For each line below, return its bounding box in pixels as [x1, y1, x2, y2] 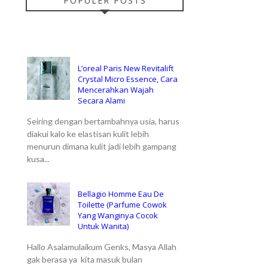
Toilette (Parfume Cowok [78, 199, 167, 210]
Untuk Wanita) [78, 220, 129, 232]
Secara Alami [78, 95, 125, 106]
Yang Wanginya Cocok [78, 209, 158, 221]
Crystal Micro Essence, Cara [78, 73, 178, 84]
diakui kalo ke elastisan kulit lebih [27, 129, 149, 139]
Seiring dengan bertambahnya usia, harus [27, 116, 179, 127]
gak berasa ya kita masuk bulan [27, 254, 142, 265]
